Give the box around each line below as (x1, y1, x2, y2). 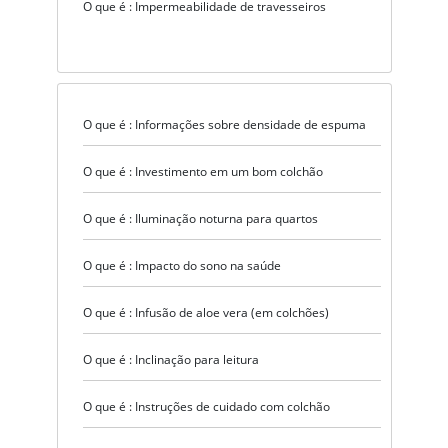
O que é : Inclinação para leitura (82, 350, 259, 368)
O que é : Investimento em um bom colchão (82, 162, 323, 180)
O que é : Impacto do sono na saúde (82, 256, 281, 274)
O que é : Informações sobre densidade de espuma (82, 115, 366, 133)
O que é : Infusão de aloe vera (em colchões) (82, 303, 329, 321)
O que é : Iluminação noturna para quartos (82, 209, 318, 227)
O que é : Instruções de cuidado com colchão (82, 397, 330, 415)
